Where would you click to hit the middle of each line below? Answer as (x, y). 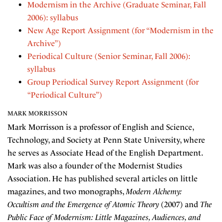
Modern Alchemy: (154, 192)
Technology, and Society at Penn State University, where (106, 140)
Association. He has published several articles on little (103, 179)
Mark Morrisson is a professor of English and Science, (101, 127)
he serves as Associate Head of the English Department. (105, 153)
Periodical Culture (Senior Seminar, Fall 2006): (109, 56)
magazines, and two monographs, (67, 192)
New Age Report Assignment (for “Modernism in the (120, 30)
